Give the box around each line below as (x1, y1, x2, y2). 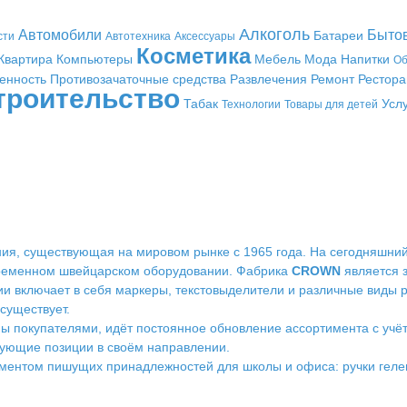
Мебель (254, 52, 301, 66)
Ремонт (310, 72, 354, 86)
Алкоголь (238, 25, 310, 44)
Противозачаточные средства (49, 72, 226, 86)
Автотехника (104, 30, 171, 43)
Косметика (136, 44, 251, 68)
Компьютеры (56, 52, 133, 66)
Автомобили (17, 27, 102, 43)
